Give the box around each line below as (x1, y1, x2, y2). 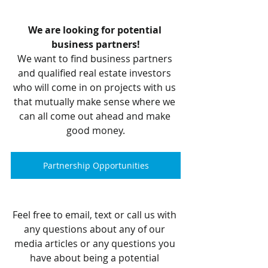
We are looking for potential (28, 23, 164, 37)
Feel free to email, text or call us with (13, 208, 179, 222)
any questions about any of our (24, 223, 167, 236)
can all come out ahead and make (19, 109, 173, 123)
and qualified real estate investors (18, 66, 173, 80)
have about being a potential (30, 251, 162, 265)
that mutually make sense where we (14, 95, 178, 109)
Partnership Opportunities (42, 160, 149, 172)
